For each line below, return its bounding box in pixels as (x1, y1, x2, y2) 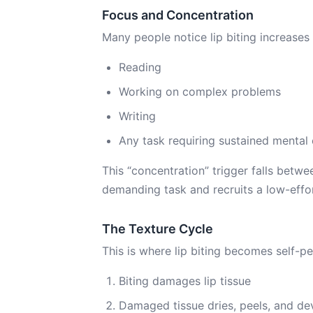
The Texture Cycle (102, 221, 213, 236)
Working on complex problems (119, 85, 281, 99)
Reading (119, 60, 161, 74)
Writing (119, 109, 156, 123)
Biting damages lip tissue (119, 274, 251, 288)
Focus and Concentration (102, 8, 254, 22)
